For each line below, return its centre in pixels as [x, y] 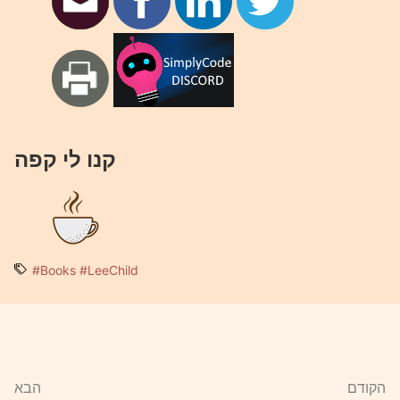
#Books [54, 270]
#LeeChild [109, 270]
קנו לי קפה [65, 159]
